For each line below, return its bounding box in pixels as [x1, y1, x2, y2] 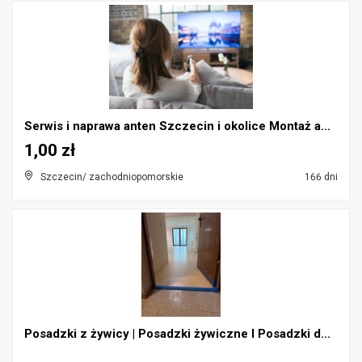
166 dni [302, 171, 338, 183]
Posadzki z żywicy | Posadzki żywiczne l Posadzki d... [24, 326, 330, 341]
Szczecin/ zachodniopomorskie [40, 171, 183, 183]
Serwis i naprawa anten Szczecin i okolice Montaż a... [24, 119, 330, 133]
